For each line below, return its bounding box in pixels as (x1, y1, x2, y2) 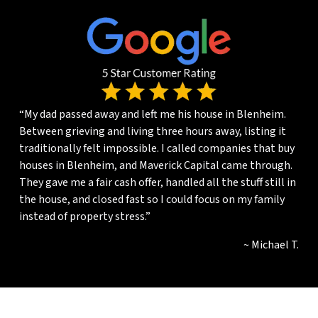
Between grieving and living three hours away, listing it (18, 123, 286, 139)
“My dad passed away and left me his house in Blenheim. (18, 106, 286, 122)
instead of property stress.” (18, 208, 150, 224)
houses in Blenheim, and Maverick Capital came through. (18, 157, 292, 173)
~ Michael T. (243, 236, 300, 253)
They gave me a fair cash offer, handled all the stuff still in (18, 174, 296, 190)
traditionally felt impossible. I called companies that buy (18, 140, 295, 156)
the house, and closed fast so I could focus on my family (18, 191, 285, 207)
